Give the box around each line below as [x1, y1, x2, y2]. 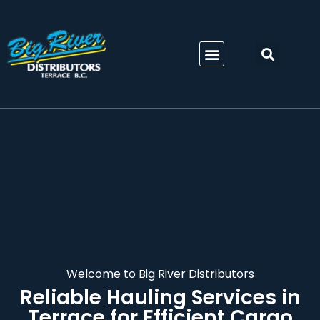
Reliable [19, 284, 106, 311]
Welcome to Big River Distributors [66, 266, 254, 282]
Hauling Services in [106, 284, 301, 311]
